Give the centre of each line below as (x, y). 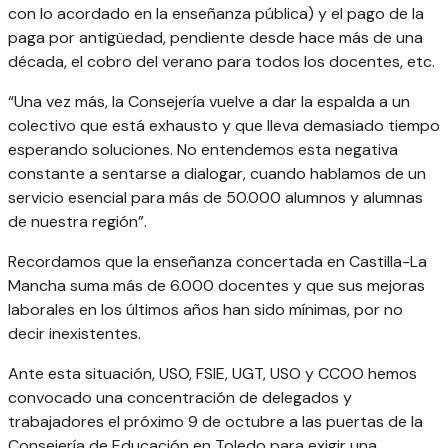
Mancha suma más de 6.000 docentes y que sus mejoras (216, 286)
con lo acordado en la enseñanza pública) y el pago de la (216, 14)
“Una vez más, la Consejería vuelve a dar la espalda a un (209, 102)
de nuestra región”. (77, 222)
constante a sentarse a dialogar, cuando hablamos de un (217, 174)
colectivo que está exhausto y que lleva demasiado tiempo (224, 126)
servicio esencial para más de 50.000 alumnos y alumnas (215, 198)
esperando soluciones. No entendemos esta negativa (203, 150)
